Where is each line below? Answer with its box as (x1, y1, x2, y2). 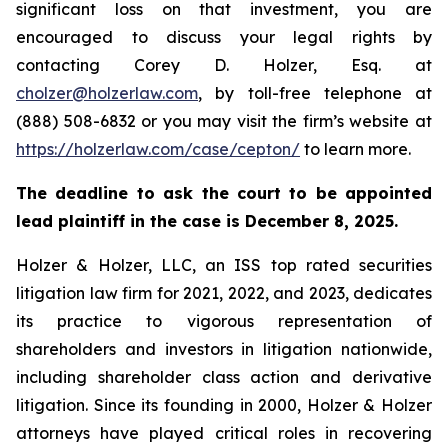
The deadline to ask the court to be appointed (16, 183, 432, 203)
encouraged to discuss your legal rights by (16, 27, 432, 47)
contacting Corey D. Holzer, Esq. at (16, 55, 432, 75)
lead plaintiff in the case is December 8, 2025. (16, 211, 398, 231)
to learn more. (300, 139, 411, 159)
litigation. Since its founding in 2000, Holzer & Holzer (16, 395, 432, 415)
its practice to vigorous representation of (16, 311, 432, 331)
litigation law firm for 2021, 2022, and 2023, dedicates (16, 283, 432, 303)
